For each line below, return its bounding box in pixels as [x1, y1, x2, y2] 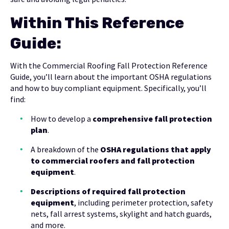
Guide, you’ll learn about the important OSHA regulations [10, 72, 212, 82]
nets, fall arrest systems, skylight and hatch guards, [31, 209, 212, 219]
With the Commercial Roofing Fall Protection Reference [10, 60, 208, 71]
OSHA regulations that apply [100, 144, 211, 155]
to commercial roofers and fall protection [31, 155, 195, 166]
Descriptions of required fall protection [31, 186, 186, 197]
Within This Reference [10, 14, 184, 33]
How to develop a [31, 113, 93, 124]
